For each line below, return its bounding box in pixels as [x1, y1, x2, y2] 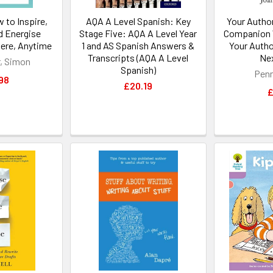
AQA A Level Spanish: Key [85, 15, 191, 27]
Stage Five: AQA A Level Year [79, 27, 197, 40]
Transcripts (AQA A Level [88, 52, 189, 64]
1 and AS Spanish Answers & [82, 40, 195, 52]
